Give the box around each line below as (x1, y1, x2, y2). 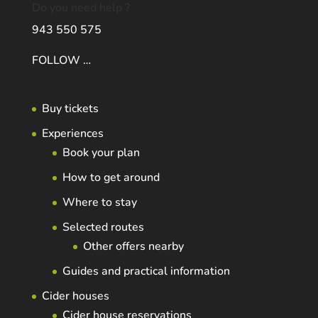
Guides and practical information (62, 263, 230, 280)
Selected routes (62, 219, 144, 236)
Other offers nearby (82, 238, 184, 255)
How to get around (62, 170, 160, 186)
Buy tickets (41, 101, 99, 117)
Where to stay (62, 194, 137, 211)
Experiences (41, 126, 104, 142)
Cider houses (41, 288, 109, 305)
